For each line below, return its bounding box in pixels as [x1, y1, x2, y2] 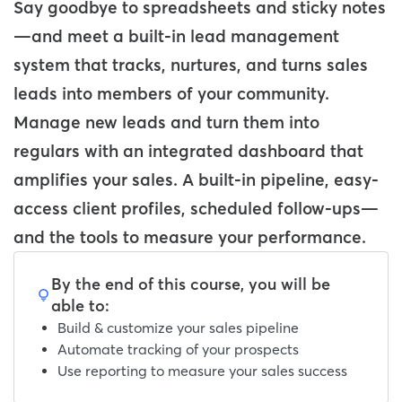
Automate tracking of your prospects [57, 340, 299, 359]
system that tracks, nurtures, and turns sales [13, 54, 368, 76]
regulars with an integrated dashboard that [13, 140, 363, 162]
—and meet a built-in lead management [13, 25, 339, 48]
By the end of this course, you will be [50, 274, 330, 295]
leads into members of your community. [13, 83, 329, 105]
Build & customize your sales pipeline [57, 319, 299, 337]
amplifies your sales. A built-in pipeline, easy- [13, 169, 379, 191]
